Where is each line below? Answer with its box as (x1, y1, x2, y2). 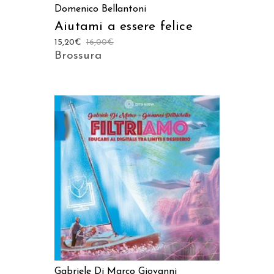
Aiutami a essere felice (54, 20, 193, 33)
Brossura (54, 50, 102, 62)
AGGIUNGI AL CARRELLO (93, 174, 181, 182)
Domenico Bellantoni (54, 4, 146, 14)
